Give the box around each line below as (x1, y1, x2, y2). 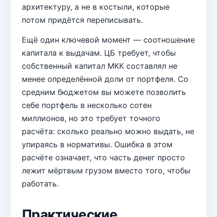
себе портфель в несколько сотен (22, 100, 152, 110)
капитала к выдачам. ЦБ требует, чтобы (22, 48, 176, 58)
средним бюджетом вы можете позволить (22, 87, 186, 97)
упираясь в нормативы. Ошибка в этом (22, 139, 172, 150)
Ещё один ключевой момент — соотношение (22, 35, 195, 45)
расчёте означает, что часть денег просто (22, 153, 185, 163)
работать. (22, 179, 59, 189)
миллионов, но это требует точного (22, 113, 160, 124)
